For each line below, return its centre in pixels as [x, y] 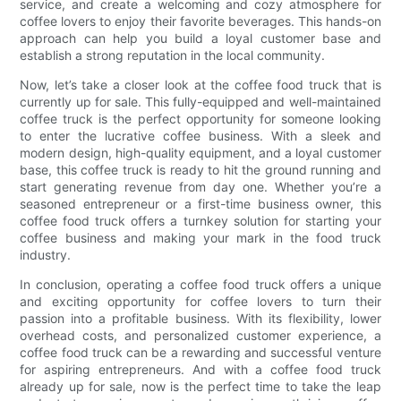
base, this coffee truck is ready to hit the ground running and [200, 169]
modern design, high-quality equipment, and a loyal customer [200, 152]
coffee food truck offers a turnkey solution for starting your [200, 220]
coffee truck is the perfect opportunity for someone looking [200, 118]
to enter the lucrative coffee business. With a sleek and [200, 135]
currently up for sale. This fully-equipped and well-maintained [200, 101]
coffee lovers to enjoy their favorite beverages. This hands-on [200, 21]
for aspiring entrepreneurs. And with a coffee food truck [200, 369]
